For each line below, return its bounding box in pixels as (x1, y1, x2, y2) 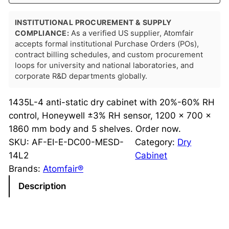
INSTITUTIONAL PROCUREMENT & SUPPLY (14, 17, 172, 27)
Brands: (8, 163, 43, 174)
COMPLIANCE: (14, 28, 70, 37)
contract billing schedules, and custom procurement (14, 50, 203, 59)
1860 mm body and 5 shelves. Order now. (8, 123, 181, 134)
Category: (135, 136, 178, 147)
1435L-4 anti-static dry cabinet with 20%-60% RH (8, 97, 215, 107)
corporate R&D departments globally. (14, 71, 147, 81)
